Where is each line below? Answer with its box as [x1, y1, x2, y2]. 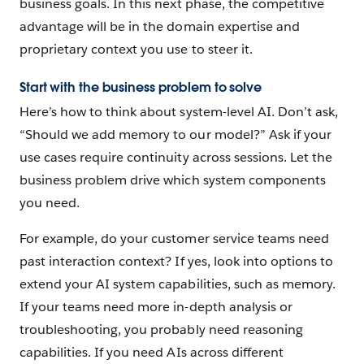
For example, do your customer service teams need [19, 230, 329, 248]
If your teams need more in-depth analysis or [19, 298, 292, 316]
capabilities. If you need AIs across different [19, 344, 284, 362]
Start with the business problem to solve [19, 78, 262, 96]
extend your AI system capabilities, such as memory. [19, 275, 336, 293]
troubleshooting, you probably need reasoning [19, 321, 303, 339]
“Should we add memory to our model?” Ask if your [19, 126, 331, 144]
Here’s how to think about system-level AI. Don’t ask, [19, 103, 339, 121]
